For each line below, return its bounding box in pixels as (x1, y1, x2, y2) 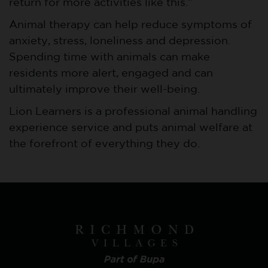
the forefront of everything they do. (9, 139, 200, 149)
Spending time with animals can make (9, 52, 210, 62)
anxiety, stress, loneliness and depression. (9, 36, 230, 46)
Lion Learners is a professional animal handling (9, 106, 257, 117)
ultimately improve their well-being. (9, 84, 200, 95)
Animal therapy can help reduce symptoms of (9, 20, 252, 30)
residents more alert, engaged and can (9, 68, 213, 78)
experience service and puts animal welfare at (9, 123, 252, 133)
